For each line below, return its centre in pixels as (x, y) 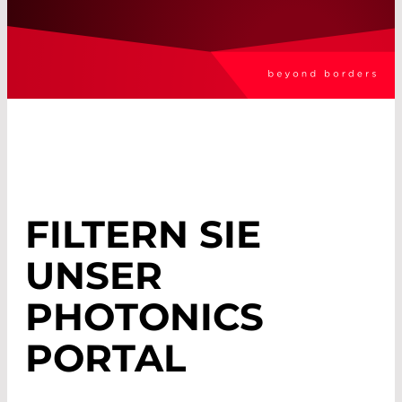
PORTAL (105, 358)
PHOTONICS (144, 317)
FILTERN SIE (143, 235)
